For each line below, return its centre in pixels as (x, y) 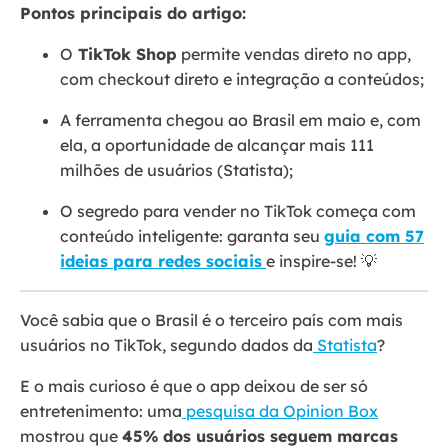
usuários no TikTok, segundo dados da (166, 345)
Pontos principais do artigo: (133, 13)
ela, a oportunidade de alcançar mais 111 (217, 145)
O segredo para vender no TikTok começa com (238, 211)
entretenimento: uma (101, 411)
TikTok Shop (125, 54)
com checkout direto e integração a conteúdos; (242, 79)
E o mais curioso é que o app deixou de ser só (194, 386)
